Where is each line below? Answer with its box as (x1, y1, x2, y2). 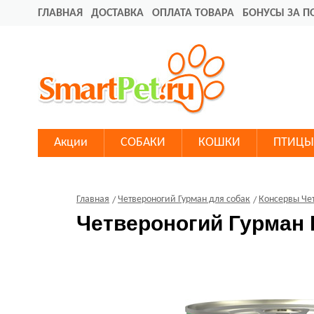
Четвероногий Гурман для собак (118, 194, 250, 205)
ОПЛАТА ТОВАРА (152, 8, 234, 19)
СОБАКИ (121, 136, 165, 149)
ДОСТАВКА (91, 8, 144, 19)
